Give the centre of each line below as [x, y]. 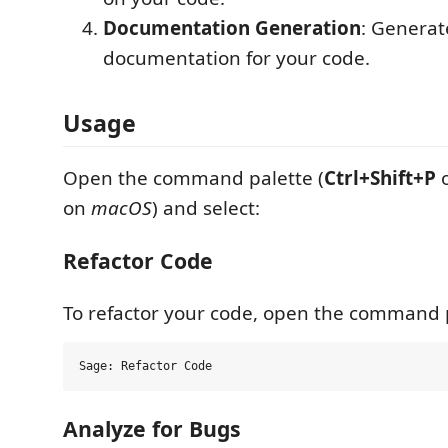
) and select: [206, 208]
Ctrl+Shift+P [380, 178]
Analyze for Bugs [152, 428]
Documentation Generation [232, 27]
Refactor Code [138, 260]
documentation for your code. [236, 57]
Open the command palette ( [193, 178]
